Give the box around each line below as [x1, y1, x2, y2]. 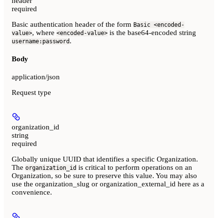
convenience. [12, 188, 52, 196]
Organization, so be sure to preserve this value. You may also [12, 171, 197, 180]
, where [32, 28, 56, 36]
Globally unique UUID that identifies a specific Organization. [12, 155, 198, 163]
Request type [12, 88, 51, 96]
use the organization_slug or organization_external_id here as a [12, 180, 204, 188]
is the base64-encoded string [108, 28, 196, 36]
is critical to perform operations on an [76, 163, 192, 171]
